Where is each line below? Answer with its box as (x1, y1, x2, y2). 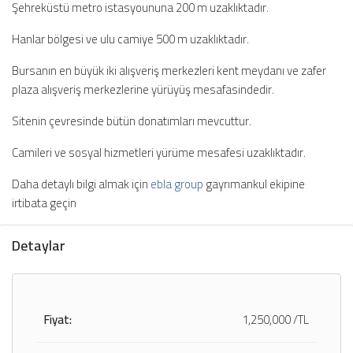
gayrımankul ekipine (203, 172, 305, 195)
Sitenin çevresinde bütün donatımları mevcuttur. (12, 109, 251, 132)
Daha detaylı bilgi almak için (12, 172, 148, 195)
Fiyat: (44, 307, 72, 331)
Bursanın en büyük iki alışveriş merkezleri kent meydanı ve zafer (12, 58, 326, 82)
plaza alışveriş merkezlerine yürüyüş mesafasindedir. (12, 77, 274, 101)
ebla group (150, 172, 203, 195)
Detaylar (12, 232, 65, 258)
